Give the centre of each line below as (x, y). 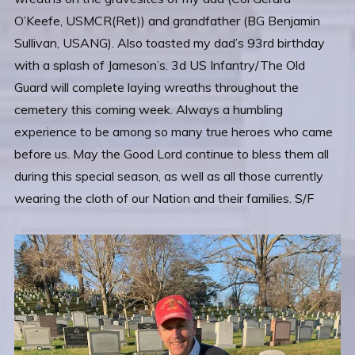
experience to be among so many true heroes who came (174, 132)
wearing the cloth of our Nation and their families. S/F (164, 198)
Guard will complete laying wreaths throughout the (157, 87)
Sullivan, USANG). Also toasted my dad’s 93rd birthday (170, 43)
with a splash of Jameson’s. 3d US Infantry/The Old (160, 65)
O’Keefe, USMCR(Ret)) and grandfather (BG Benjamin (167, 21)
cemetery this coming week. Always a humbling (149, 109)
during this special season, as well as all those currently (169, 176)
